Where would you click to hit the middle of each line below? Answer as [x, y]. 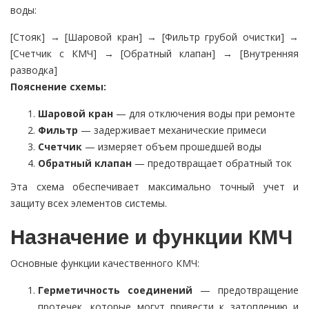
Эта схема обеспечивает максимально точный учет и [154, 187]
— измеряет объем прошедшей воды [172, 147]
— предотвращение [246, 290]
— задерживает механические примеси [172, 130]
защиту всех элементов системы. [89, 203]
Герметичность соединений [115, 290]
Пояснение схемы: [58, 87]
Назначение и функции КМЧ [151, 237]
